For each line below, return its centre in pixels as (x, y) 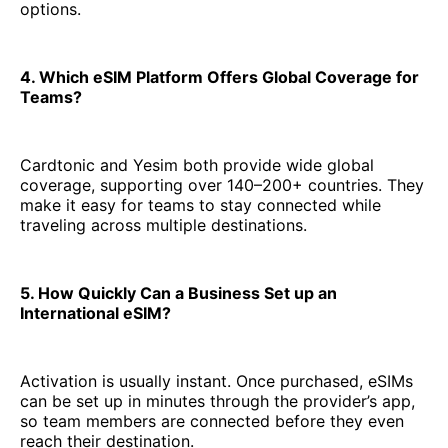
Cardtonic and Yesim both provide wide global (197, 165)
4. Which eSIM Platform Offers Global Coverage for (219, 77)
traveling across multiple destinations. (163, 225)
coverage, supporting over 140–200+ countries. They (222, 185)
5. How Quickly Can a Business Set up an (178, 293)
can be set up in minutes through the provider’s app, (217, 401)
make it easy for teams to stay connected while (200, 205)
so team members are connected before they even (212, 421)
